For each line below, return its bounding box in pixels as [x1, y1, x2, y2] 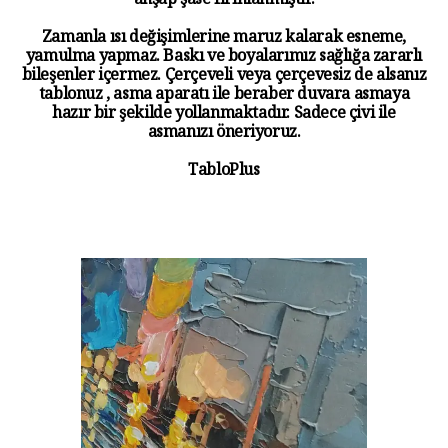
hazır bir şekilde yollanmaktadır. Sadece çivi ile [52, 102, 396, 130]
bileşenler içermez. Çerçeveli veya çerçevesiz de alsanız [21, 64, 427, 92]
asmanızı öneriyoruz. [147, 121, 301, 149]
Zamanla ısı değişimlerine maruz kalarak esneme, [41, 26, 407, 54]
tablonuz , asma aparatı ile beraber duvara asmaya [38, 83, 410, 111]
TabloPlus [188, 159, 260, 187]
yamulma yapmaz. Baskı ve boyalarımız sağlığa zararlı [25, 45, 423, 73]
